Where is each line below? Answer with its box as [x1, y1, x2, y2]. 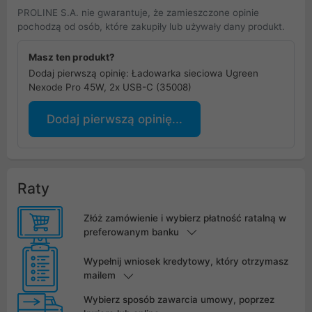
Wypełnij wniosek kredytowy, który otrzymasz [83, 256, 288, 267]
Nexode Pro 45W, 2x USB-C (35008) [29, 81, 192, 93]
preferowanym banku [83, 226, 179, 238]
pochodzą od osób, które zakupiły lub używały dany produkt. [17, 20, 285, 32]
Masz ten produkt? [29, 51, 115, 63]
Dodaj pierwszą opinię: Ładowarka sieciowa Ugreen [29, 67, 258, 79]
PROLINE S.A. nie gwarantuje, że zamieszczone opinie [17, 6, 259, 18]
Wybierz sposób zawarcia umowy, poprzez [83, 294, 274, 306]
